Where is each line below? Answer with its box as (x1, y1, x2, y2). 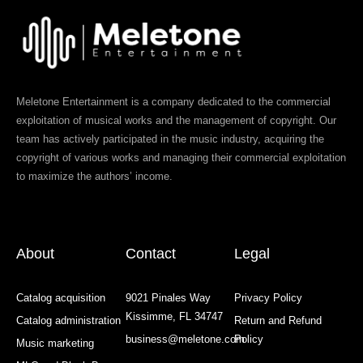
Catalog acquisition (16, 292, 105, 305)
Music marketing (16, 337, 94, 350)
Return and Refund (234, 314, 322, 327)
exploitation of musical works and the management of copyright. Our (16, 114, 336, 127)
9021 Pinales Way (125, 292, 211, 305)
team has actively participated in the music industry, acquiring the (16, 133, 324, 146)
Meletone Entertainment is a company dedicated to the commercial (16, 96, 331, 109)
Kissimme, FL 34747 (125, 310, 223, 323)
